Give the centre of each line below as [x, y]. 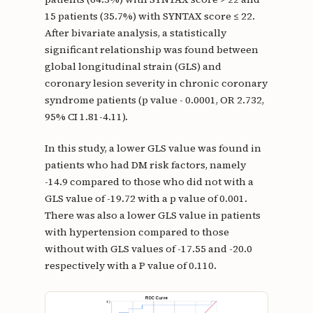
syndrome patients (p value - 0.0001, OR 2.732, [154, 100]
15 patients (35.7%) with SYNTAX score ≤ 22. [150, 16]
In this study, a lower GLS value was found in [153, 148]
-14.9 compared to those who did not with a [149, 181]
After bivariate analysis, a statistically [135, 33]
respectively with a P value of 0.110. [130, 265]
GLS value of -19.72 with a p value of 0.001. [146, 198]
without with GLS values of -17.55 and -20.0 [148, 248]
